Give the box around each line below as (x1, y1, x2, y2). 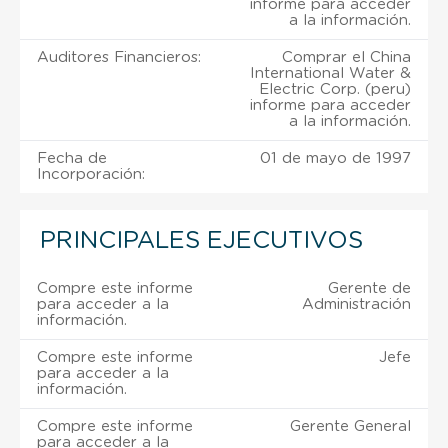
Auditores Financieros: (37, 49, 201, 65)
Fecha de (37, 150, 107, 166)
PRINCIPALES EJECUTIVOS (40, 228, 363, 253)
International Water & (250, 65, 411, 81)
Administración (302, 296, 411, 312)
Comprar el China (282, 49, 411, 65)
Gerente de (328, 280, 411, 296)
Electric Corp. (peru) (259, 81, 411, 97)
